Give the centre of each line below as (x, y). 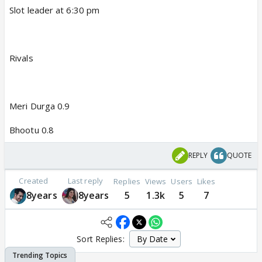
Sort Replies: (101, 239)
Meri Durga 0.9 (40, 106)
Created (34, 181)
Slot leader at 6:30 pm (55, 10)
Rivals (21, 58)
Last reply (85, 181)
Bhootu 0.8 (32, 130)
